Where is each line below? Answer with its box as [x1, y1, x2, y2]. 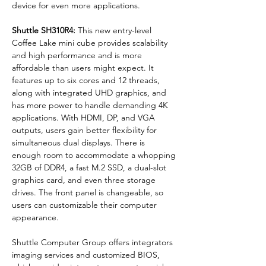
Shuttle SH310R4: [12, 24, 78, 36]
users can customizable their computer [12, 199, 159, 210]
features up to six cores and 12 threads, [12, 74, 162, 85]
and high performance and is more [12, 49, 144, 61]
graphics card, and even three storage [12, 174, 158, 185]
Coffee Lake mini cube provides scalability [12, 37, 170, 48]
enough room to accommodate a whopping [12, 149, 178, 160]
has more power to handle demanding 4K [12, 99, 170, 110]
